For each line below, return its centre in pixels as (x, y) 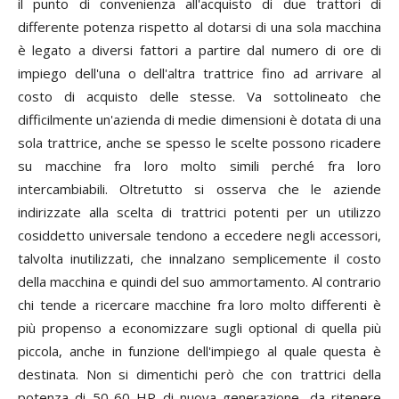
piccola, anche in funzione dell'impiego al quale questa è (199, 351)
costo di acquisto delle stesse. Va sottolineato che (199, 96)
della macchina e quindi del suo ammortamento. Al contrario (199, 281)
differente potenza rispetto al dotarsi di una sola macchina (199, 27)
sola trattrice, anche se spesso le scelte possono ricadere (199, 142)
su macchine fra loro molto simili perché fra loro (199, 166)
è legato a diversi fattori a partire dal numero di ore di (199, 50)
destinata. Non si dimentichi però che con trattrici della (199, 374)
